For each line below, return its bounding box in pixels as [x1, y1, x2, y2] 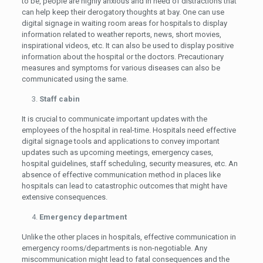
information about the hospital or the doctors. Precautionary [21, 52, 224, 61]
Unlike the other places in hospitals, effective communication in [21, 232, 236, 241]
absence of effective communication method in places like [21, 170, 221, 179]
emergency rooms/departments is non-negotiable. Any [21, 243, 207, 252]
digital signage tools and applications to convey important [21, 136, 220, 146]
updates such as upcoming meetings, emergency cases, [21, 147, 213, 157]
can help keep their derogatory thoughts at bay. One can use [21, 7, 224, 16]
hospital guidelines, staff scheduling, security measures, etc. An [21, 159, 238, 168]
